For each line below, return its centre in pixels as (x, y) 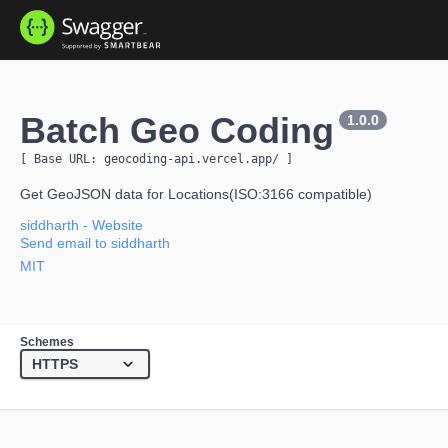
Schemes (47, 342)
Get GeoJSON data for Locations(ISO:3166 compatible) (196, 194)
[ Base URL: (62, 159)
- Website (111, 225)
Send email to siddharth (95, 243)
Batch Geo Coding (177, 130)
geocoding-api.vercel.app (188, 159)
